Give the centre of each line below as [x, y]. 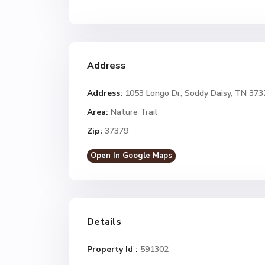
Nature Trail [134, 112]
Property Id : [112, 249]
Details [104, 222]
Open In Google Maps [131, 156]
